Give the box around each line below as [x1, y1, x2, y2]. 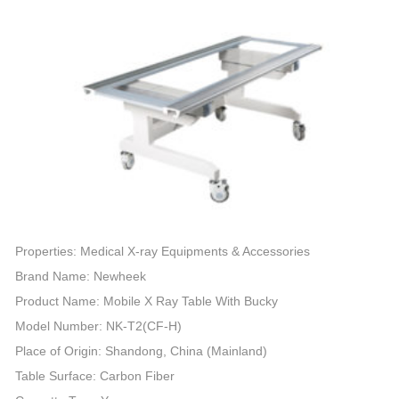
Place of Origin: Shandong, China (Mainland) [15, 344, 267, 358]
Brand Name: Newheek [15, 269, 146, 283]
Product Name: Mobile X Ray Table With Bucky [15, 294, 278, 308]
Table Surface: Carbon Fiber [15, 369, 175, 383]
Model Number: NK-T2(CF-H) [15, 319, 182, 333]
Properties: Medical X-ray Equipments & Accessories [15, 244, 310, 258]
